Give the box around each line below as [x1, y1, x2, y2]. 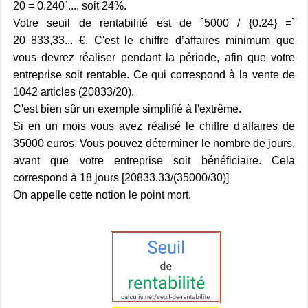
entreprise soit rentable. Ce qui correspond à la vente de [12, 69, 296, 80]
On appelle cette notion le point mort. [12, 189, 191, 201]
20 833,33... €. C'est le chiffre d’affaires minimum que [12, 34, 296, 46]
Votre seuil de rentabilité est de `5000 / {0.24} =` [12, 17, 296, 29]
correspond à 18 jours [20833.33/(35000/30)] [12, 172, 229, 184]
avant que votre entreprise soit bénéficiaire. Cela [12, 155, 296, 166]
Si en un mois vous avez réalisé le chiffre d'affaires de [12, 120, 296, 132]
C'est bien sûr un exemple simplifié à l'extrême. [12, 103, 241, 115]
